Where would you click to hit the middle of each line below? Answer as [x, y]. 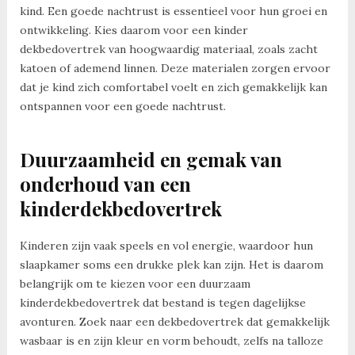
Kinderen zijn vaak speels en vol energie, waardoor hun [166, 246]
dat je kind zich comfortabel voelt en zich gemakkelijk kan [173, 87]
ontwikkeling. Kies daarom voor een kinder [134, 30]
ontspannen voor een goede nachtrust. [122, 106]
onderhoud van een [105, 183]
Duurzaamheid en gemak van [151, 159]
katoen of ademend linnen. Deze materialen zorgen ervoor [175, 68]
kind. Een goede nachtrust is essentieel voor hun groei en [173, 11]
